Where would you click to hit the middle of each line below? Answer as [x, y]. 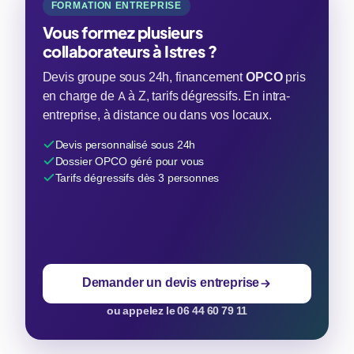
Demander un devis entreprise [171, 283]
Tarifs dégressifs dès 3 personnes [137, 177]
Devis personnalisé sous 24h [125, 144]
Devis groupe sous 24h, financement [144, 78]
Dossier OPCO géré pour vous [130, 161]
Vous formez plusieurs [122, 32]
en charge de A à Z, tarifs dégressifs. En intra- [166, 97]
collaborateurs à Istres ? [130, 51]
